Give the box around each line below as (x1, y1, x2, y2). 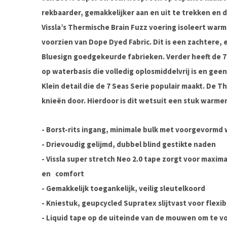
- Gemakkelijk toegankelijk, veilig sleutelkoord (42, 183, 205, 193)
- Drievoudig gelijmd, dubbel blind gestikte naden (42, 139, 216, 149)
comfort (55, 169, 84, 178)
